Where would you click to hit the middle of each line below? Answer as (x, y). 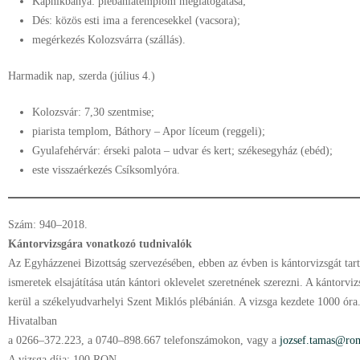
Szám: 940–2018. (48, 225)
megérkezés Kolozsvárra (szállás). (109, 40)
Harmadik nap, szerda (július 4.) (82, 76)
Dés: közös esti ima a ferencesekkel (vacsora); (136, 20)
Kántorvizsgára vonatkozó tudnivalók (100, 244)
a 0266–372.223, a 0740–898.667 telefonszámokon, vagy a (144, 340)
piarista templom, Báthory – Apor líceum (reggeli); (149, 131)
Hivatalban (33, 321)
